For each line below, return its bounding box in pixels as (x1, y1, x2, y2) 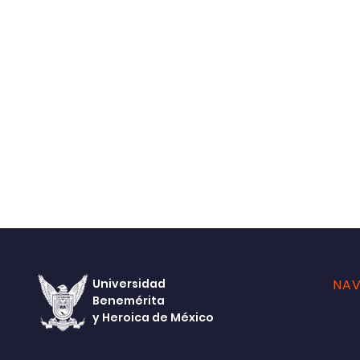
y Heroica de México (92, 309, 214, 325)
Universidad (92, 276, 166, 292)
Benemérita (92, 292, 165, 309)
